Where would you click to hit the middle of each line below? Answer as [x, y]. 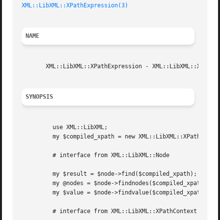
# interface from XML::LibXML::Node [36, 155]
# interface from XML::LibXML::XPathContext [36, 211]
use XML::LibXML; [36, 127]
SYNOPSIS [40, 97]
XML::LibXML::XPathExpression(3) [75, 6]
